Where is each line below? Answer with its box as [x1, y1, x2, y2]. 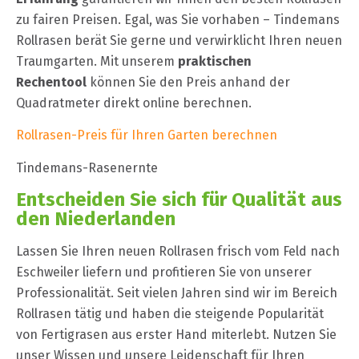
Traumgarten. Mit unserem [16, 53, 178, 69]
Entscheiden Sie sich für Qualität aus [16, 188, 342, 211]
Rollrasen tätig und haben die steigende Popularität [16, 305, 324, 321]
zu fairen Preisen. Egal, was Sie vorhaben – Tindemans [16, 11, 340, 27]
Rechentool [16, 74, 87, 90]
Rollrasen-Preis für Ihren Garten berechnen [16, 127, 277, 143]
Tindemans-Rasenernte [16, 159, 158, 175]
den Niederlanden [16, 207, 175, 230]
